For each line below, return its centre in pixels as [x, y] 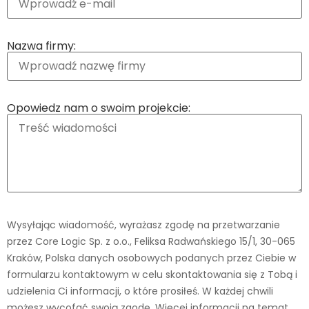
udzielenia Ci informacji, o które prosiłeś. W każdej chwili [140, 291]
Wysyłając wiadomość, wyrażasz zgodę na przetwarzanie [143, 225]
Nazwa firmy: [41, 46]
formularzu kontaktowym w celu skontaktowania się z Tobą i [152, 275]
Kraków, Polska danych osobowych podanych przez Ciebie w [151, 258]
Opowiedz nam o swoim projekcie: [99, 108]
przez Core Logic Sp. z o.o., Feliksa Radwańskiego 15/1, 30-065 [151, 242]
